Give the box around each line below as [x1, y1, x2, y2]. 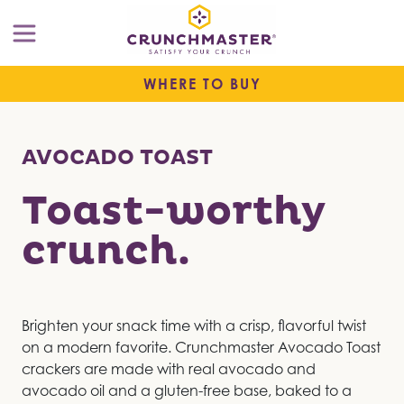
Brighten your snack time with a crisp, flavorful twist [22, 317, 366, 335]
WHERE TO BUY [142, 75, 262, 94]
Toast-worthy [22, 187, 326, 237]
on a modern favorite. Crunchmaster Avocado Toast [22, 338, 381, 357]
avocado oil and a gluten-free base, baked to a [22, 381, 352, 400]
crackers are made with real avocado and [22, 360, 316, 379]
